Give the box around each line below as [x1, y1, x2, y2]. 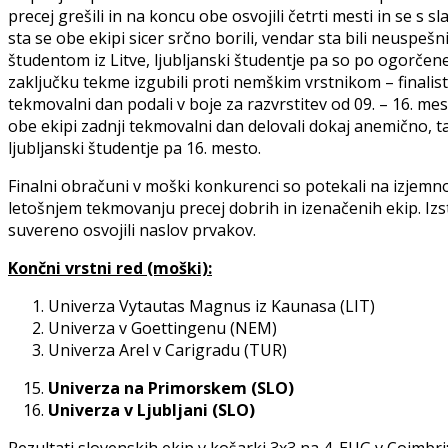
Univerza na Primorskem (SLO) [48, 377, 294, 400]
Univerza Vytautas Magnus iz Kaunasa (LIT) [48, 295, 375, 318]
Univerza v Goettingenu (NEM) [48, 317, 277, 340]
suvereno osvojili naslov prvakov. [8, 219, 256, 242]
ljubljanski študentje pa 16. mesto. [8, 137, 261, 160]
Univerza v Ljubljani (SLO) [48, 399, 255, 422]
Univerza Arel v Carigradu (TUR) [48, 339, 287, 362]
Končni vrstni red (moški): [8, 257, 212, 280]
